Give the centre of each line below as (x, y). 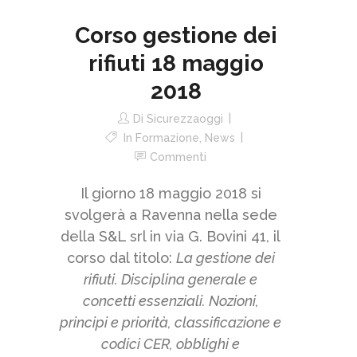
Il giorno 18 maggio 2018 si (171, 193)
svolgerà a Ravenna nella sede (171, 215)
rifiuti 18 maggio (176, 63)
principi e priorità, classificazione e (171, 322)
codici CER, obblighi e (171, 344)
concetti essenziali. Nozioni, (171, 301)
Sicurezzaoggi (184, 119)
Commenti (178, 157)
